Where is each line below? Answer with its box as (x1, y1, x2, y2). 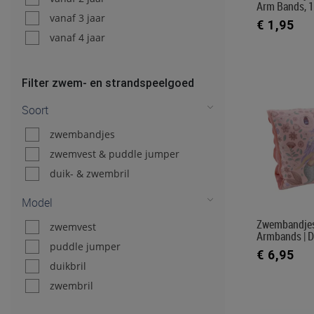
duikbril (50, 259, 86, 273)
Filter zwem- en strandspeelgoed (22, 76, 194, 90)
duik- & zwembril (50, 167, 130, 180)
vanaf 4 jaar (50, 31, 105, 44)
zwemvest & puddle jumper (50, 147, 179, 161)
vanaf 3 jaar (50, 11, 105, 25)
